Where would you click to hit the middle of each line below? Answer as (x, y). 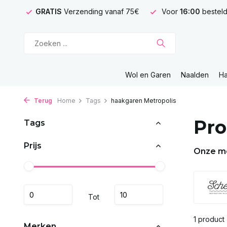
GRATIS (50, 11)
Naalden (195, 75)
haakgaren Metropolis (144, 101)
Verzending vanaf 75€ (102, 11)
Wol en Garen (148, 75)
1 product (209, 219)
